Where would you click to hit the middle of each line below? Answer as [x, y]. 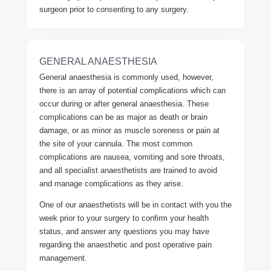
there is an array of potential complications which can [132, 90]
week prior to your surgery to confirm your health [124, 218]
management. [63, 258]
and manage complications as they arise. [111, 184]
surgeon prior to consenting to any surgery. [114, 9]
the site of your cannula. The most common [116, 144]
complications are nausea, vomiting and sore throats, [132, 157]
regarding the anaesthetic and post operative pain [125, 245]
